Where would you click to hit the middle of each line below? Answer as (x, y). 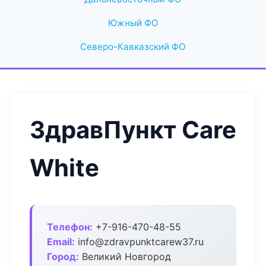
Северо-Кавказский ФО (133, 47)
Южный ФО (133, 23)
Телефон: (70, 227)
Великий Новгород (125, 256)
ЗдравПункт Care (133, 130)
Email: (61, 242)
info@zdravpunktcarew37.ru (139, 242)
